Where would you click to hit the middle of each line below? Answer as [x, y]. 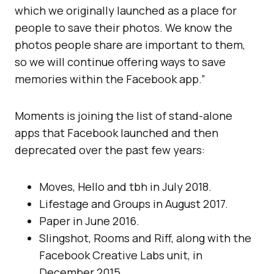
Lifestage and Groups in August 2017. [134, 204]
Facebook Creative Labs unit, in [121, 255]
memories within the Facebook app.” [110, 79]
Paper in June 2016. [89, 221]
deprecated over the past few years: [110, 150]
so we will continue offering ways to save [120, 62]
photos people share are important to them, [130, 45]
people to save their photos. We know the [124, 28]
